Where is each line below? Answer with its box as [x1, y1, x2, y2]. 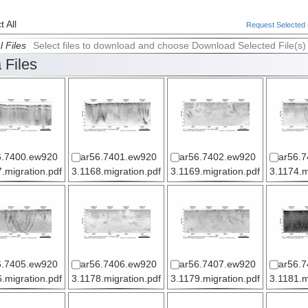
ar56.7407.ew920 [179, 259, 256, 270]
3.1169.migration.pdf [170, 166, 260, 177]
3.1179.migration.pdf [170, 274, 260, 285]
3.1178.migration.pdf [71, 274, 161, 285]
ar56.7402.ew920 [179, 152, 256, 163]
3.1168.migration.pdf [71, 166, 161, 177]
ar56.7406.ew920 [80, 259, 157, 270]
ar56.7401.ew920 [80, 152, 157, 163]
